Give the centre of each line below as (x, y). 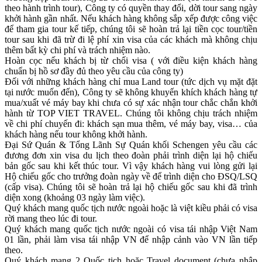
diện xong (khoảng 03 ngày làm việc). (75, 197)
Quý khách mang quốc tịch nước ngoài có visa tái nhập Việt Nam (131, 229)
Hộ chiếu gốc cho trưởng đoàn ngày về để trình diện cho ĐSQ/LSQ (131, 176)
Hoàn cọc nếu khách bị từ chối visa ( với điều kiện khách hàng (131, 60)
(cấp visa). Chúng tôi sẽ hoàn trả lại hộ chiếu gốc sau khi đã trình (131, 187)
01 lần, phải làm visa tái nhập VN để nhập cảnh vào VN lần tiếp (131, 239)
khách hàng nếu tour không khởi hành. (76, 134)
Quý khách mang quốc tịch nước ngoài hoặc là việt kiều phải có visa (131, 208)
